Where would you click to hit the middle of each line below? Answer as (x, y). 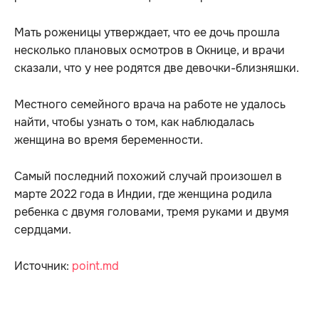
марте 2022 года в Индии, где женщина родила (143, 194)
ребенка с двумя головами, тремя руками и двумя (152, 212)
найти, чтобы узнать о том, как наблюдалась (134, 122)
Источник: (43, 266)
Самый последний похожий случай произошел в (148, 177)
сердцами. (43, 230)
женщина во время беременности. (109, 140)
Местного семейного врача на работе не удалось (150, 105)
